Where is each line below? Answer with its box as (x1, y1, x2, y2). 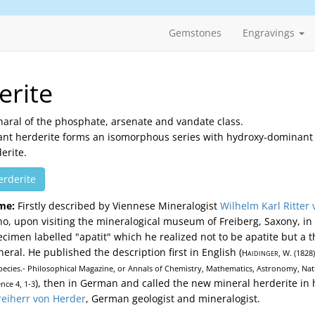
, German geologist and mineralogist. (86, 292, 260, 305)
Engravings (243, 26, 297, 39)
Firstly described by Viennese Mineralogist (15, 199, 220, 212)
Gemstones (169, 26, 221, 39)
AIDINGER (247, 249, 278, 258)
